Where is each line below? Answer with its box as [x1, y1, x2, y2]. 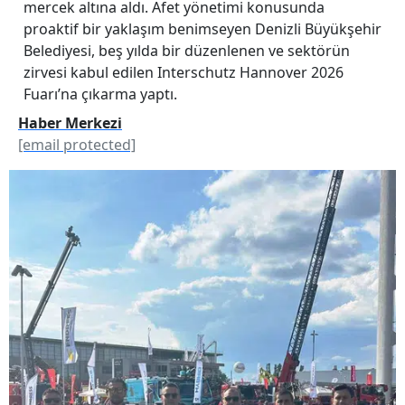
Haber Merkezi [18, 112, 122, 133]
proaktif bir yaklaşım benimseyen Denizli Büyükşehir [24, 18, 381, 39]
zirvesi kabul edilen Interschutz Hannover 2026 [24, 61, 344, 82]
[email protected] [18, 134, 136, 155]
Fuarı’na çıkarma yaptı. [24, 83, 177, 104]
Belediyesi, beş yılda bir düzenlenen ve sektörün [24, 40, 350, 61]
